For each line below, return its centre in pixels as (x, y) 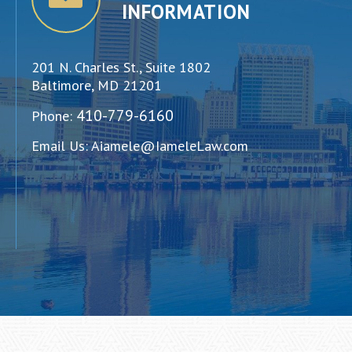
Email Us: (61, 145)
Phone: (54, 115)
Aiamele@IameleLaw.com (170, 145)
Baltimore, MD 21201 (97, 85)
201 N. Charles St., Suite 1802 (121, 67)
